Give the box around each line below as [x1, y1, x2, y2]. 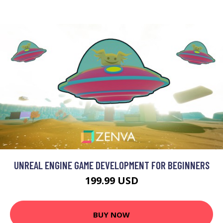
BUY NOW [93, 209, 130, 220]
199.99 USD [85, 174, 138, 187]
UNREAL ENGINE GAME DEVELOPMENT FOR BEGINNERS [13, 159, 210, 171]
